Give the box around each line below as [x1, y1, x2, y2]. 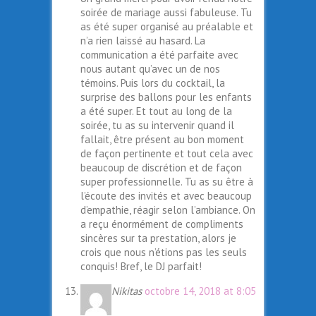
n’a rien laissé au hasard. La [80, 34, 205, 48]
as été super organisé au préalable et [80, 20, 253, 34]
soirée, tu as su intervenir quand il [80, 119, 234, 133]
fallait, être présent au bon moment [80, 133, 244, 147]
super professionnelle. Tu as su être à [80, 175, 253, 189]
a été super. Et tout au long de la [80, 104, 232, 119]
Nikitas [111, 284, 145, 298]
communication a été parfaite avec [80, 48, 238, 62]
